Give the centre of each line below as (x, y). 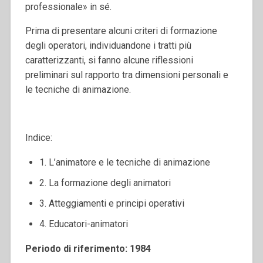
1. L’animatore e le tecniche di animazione (124, 162)
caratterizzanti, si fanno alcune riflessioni (109, 60)
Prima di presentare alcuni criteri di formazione (121, 31)
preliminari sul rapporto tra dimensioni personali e (127, 75)
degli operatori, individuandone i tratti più (108, 45)
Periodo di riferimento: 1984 (88, 248)
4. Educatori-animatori (83, 224)
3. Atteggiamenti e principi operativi (112, 203)
